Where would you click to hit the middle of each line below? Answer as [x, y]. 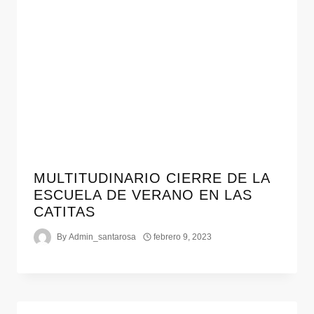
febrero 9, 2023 [183, 237]
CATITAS [64, 211]
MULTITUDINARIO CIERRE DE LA [152, 178]
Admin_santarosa [103, 237]
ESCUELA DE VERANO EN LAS [143, 194]
